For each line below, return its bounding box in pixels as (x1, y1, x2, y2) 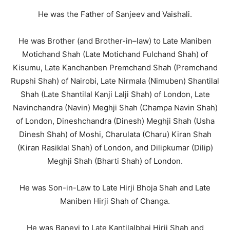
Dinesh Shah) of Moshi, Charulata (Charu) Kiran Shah (18, 129, 212, 139)
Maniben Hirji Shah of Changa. (60, 196, 170, 206)
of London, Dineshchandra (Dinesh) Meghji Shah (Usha (15, 116, 215, 126)
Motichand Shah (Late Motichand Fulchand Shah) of (22, 49, 208, 59)
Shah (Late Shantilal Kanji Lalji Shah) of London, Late (20, 89, 210, 99)
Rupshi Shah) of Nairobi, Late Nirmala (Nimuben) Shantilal (11, 76, 219, 86)
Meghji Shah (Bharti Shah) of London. (47, 156, 183, 166)
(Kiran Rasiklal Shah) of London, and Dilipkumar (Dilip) (17, 143, 213, 152)
